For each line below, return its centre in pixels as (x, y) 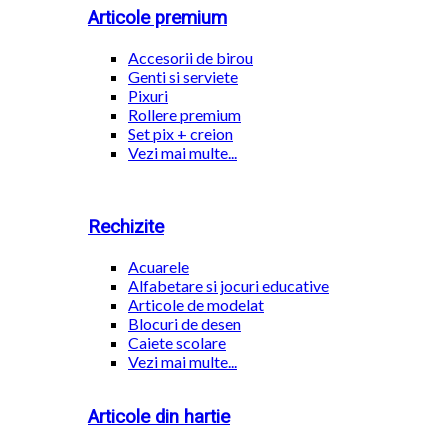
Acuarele (158, 266)
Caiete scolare (177, 342)
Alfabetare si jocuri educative (228, 285)
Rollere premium (184, 115)
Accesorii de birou (190, 58)
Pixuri (148, 96)
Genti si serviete (183, 77)
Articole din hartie (159, 416)
